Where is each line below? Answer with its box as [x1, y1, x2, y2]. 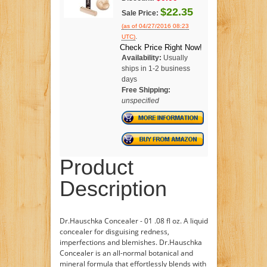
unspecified [121, 96, 159, 105]
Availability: [121, 53, 162, 62]
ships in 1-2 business [121, 64, 190, 73]
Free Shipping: [121, 85, 170, 94]
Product [59, 154, 133, 179]
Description [59, 176, 167, 201]
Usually [163, 53, 188, 62]
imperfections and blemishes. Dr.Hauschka [59, 237, 202, 247]
